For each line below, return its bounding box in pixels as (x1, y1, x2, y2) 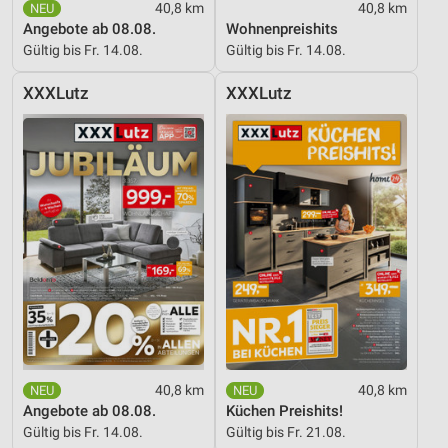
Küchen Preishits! (226, 401, 343, 420)
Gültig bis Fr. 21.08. (226, 423, 346, 440)
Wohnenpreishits (226, 19, 338, 38)
